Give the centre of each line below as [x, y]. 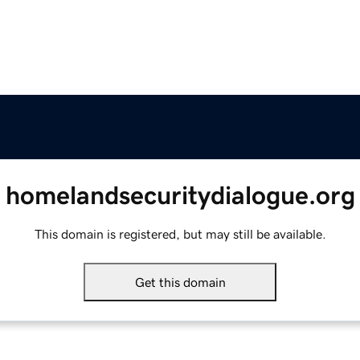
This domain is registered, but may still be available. [180, 234]
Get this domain [180, 282]
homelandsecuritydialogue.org [180, 196]
